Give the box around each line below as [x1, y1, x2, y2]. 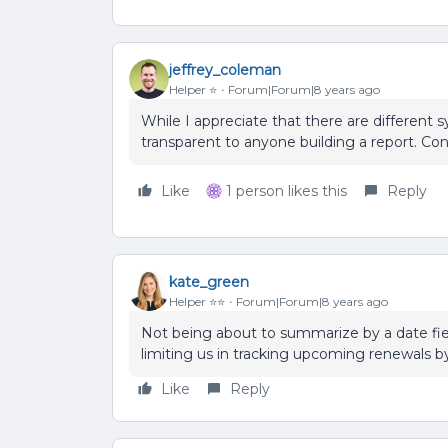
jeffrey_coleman [169, 60, 281, 79]
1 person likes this [226, 182, 347, 200]
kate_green [169, 272, 249, 291]
